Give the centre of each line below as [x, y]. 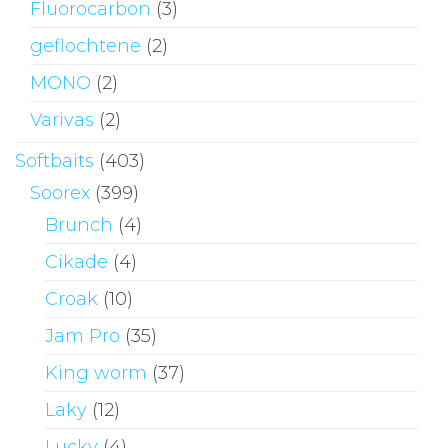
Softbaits [54, 160]
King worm [96, 372]
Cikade [76, 261]
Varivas [62, 119]
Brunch [79, 224]
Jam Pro [82, 335]
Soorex [60, 192]
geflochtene [85, 45]
